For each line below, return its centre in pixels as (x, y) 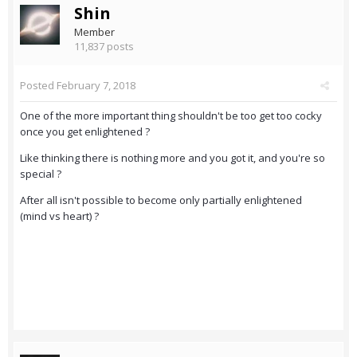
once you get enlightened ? (85, 132)
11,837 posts (104, 47)
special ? (41, 174)
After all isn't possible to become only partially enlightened (161, 200)
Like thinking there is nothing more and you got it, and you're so (173, 158)
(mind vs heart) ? (59, 216)
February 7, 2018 (96, 86)
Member (94, 32)
